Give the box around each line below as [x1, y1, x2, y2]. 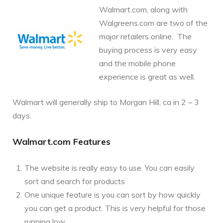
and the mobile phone [99, 58, 176, 68]
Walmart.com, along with [99, 4, 188, 14]
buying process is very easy [99, 44, 197, 55]
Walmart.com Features [12, 135, 111, 147]
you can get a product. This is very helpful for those [24, 203, 206, 213]
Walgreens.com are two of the [99, 17, 208, 28]
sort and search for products [24, 176, 125, 186]
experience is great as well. [99, 71, 195, 82]
